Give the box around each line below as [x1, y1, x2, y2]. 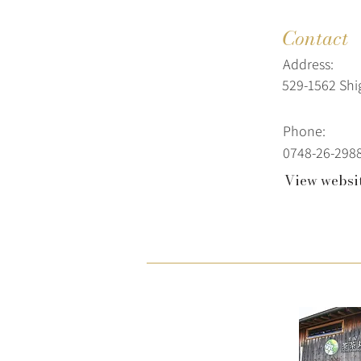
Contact [282, 23, 348, 53]
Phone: [283, 122, 326, 140]
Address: [283, 55, 334, 73]
